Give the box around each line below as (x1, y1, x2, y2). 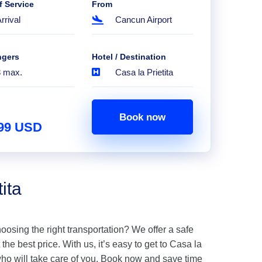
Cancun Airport (115, 15, 172, 25)
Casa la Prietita (115, 67, 173, 77)
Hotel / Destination (91, 52, 166, 61)
